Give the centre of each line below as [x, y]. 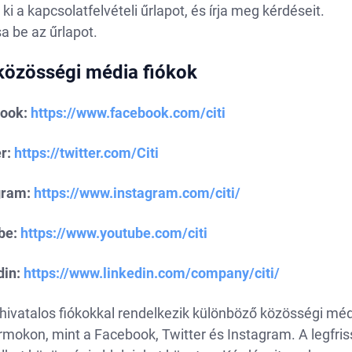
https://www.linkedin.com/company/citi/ [151, 273]
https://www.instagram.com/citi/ [137, 193]
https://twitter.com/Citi [86, 153]
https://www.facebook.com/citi [128, 113]
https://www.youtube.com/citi [114, 233]
